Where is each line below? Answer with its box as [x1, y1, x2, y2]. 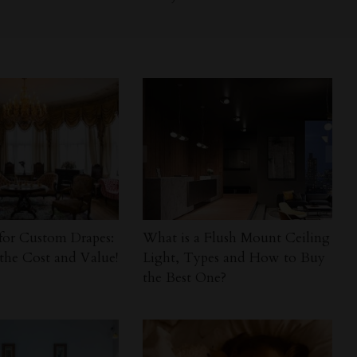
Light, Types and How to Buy [143, 249, 326, 268]
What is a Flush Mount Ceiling [143, 229, 331, 248]
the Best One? [143, 269, 227, 288]
